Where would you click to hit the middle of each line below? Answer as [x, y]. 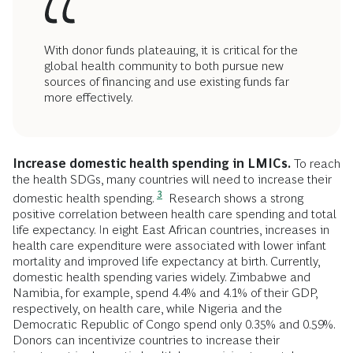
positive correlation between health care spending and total [175, 214]
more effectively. [89, 97]
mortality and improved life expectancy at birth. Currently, [166, 261]
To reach [316, 163]
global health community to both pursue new [164, 65]
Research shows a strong [234, 198]
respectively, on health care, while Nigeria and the [147, 308]
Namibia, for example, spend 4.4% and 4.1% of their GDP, [165, 292]
